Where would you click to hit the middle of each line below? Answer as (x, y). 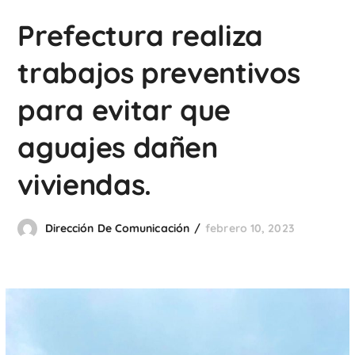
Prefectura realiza (140, 35)
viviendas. (84, 184)
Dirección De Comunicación (117, 228)
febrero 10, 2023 (250, 228)
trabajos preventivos (159, 73)
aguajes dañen (118, 147)
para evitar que (124, 110)
